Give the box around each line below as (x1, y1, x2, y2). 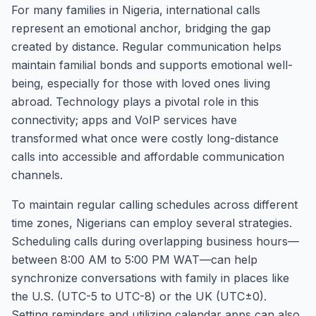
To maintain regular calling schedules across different (11, 197, 298, 212)
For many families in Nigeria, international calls (11, 3, 260, 17)
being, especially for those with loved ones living (11, 76, 270, 90)
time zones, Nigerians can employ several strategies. (11, 216, 292, 230)
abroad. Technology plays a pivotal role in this (11, 95, 259, 109)
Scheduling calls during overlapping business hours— (11, 234, 299, 248)
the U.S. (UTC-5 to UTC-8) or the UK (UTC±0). (11, 289, 267, 303)
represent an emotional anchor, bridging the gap (11, 21, 271, 35)
